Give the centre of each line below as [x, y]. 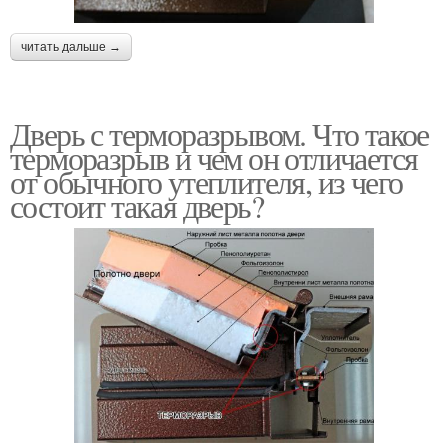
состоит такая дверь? [136, 205]
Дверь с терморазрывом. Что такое [219, 133]
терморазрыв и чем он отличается [214, 157]
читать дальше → [71, 46]
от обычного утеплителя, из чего [206, 181]
